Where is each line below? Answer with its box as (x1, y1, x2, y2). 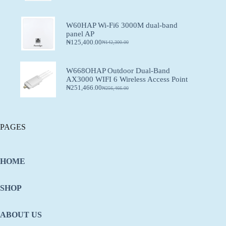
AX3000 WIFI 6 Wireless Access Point (66, 75, 188, 84)
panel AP (66, 29, 94, 38)
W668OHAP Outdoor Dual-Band (66, 67, 170, 75)
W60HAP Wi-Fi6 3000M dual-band (66, 21, 178, 29)
